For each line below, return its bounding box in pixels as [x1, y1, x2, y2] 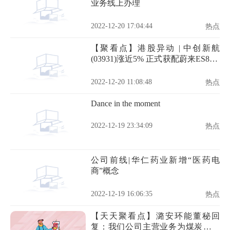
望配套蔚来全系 [91, 65, 148, 74]
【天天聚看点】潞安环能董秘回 [91, 212, 220, 220]
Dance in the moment [91, 99, 160, 108]
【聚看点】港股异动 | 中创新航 [91, 44, 220, 52]
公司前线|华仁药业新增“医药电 [91, 156, 220, 164]
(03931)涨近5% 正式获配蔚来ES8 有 [91, 54, 220, 63]
